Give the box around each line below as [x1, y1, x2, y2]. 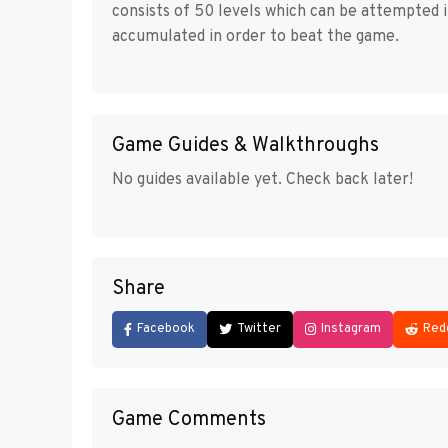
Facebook [137, 320, 195, 337]
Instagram [321, 320, 381, 337]
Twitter [237, 320, 281, 337]
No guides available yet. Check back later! [112, 169, 413, 190]
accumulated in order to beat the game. [112, 26, 399, 47]
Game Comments [112, 406, 266, 433]
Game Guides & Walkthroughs [112, 132, 379, 159]
